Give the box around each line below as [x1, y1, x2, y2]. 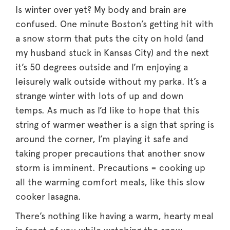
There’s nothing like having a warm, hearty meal [15, 210, 214, 221]
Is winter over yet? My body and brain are [15, 4, 186, 15]
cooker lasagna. [15, 190, 81, 202]
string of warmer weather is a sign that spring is [15, 119, 214, 130]
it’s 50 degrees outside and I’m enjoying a [15, 61, 188, 72]
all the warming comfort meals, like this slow [15, 176, 205, 187]
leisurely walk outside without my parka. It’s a [15, 75, 206, 87]
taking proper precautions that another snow [15, 147, 205, 159]
